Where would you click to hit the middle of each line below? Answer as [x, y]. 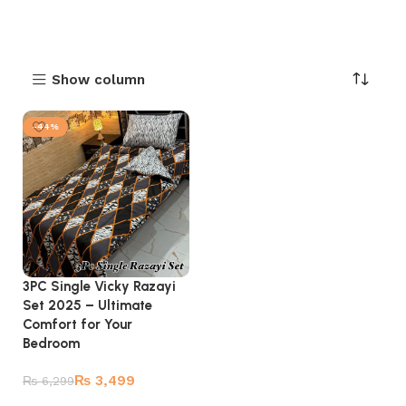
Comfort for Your [77, 324]
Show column [98, 79]
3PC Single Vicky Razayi [99, 286]
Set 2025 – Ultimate [87, 305]
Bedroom [51, 343]
